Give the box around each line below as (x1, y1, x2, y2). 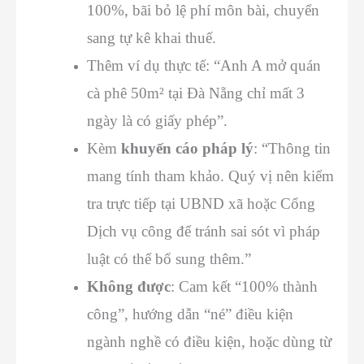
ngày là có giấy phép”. (87, 111, 227, 129)
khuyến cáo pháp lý (121, 139, 253, 157)
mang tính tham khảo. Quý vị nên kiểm (87, 167, 334, 184)
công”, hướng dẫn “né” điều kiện (87, 305, 293, 323)
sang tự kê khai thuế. (87, 28, 216, 46)
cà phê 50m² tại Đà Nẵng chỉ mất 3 (87, 84, 305, 102)
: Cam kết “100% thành (171, 277, 318, 295)
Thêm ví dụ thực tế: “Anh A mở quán (87, 56, 321, 74)
